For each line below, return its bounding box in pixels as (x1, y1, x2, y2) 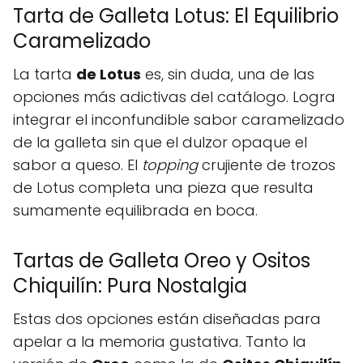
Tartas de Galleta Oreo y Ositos (13, 247, 310, 275)
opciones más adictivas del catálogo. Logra (13, 87, 335, 108)
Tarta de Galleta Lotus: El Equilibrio (13, 2, 339, 30)
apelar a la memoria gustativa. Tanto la (13, 331, 306, 352)
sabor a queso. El (13, 155, 142, 176)
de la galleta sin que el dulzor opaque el (13, 132, 307, 153)
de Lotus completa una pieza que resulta (13, 177, 314, 199)
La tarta (13, 64, 76, 85)
